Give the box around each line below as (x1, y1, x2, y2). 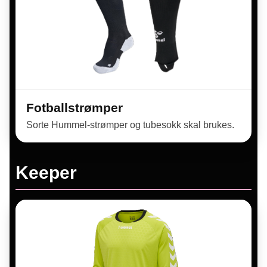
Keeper (15, 163, 77, 182)
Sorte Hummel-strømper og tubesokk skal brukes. (26, 120, 234, 130)
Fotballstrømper (26, 101, 123, 114)
